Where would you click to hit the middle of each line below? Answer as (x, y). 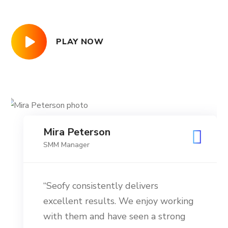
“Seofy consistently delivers (101, 186)
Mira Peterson (77, 132)
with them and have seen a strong (115, 216)
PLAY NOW (80, 41)
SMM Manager (67, 145)
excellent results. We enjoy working (119, 201)
